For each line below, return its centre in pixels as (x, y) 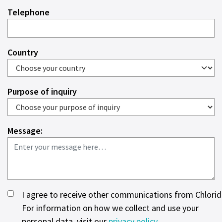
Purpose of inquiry (42, 92)
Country (23, 53)
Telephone (28, 12)
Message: (25, 131)
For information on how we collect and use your (110, 208)
